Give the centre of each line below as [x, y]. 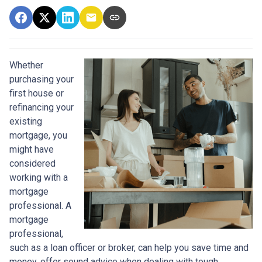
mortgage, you [38, 135]
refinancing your [42, 107]
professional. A [40, 205]
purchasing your [42, 79]
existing [26, 121]
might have [32, 149]
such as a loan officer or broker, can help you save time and [129, 247]
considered [32, 163]
